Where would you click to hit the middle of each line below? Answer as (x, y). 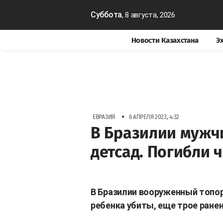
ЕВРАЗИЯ (104, 117)
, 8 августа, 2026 (148, 15)
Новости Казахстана (165, 40)
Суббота (106, 15)
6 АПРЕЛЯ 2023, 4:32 (154, 117)
